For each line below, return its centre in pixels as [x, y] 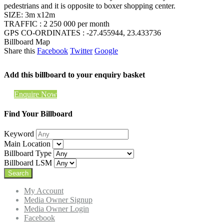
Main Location [27, 144]
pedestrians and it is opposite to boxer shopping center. [90, 5]
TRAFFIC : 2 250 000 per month [57, 23]
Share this [19, 50]
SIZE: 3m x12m [29, 14]
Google [106, 50]
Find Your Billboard [38, 114]
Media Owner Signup [58, 200]
